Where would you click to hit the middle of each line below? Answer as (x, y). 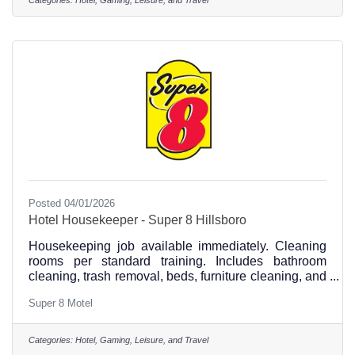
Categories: (51, 340)
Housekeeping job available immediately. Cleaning (177, 246)
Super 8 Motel (61, 303)
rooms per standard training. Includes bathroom (177, 261)
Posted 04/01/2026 (72, 203)
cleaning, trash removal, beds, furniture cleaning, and (177, 276)
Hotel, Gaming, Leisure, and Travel (142, 340)
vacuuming (59, 291)
